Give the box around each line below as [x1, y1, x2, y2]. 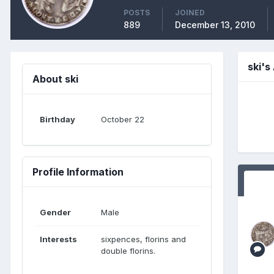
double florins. [101, 245, 155, 256]
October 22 [101, 114, 144, 124]
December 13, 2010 [175, 19, 255, 30]
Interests [40, 234, 77, 244]
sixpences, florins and [101, 234, 186, 244]
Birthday [40, 114, 75, 124]
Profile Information [32, 165, 124, 178]
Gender [40, 207, 71, 217]
